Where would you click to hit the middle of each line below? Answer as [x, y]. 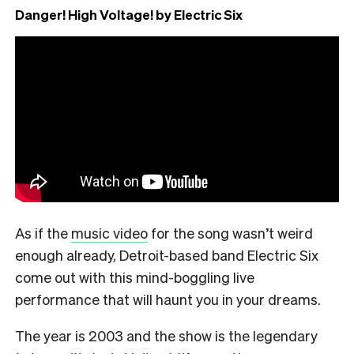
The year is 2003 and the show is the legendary [166, 335]
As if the [43, 232]
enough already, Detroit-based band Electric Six [167, 254]
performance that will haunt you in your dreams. [168, 299]
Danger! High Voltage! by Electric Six [129, 14]
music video [109, 232]
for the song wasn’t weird [230, 232]
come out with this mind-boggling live [135, 277]
